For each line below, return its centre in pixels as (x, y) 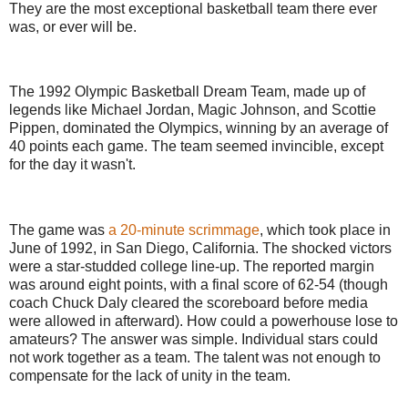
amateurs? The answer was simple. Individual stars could (194, 339)
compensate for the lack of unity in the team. (150, 375)
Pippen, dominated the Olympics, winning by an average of (199, 128)
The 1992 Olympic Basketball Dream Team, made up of (187, 92)
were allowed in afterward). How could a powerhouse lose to (204, 321)
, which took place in (325, 229)
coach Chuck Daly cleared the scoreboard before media (189, 302)
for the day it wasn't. (72, 165)
